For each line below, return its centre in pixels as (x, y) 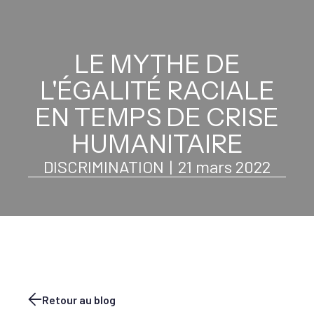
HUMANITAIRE (157, 144)
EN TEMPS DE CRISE (157, 117)
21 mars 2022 (224, 166)
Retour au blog (79, 299)
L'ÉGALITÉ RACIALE (157, 90)
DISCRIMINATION (104, 166)
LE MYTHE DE (157, 64)
